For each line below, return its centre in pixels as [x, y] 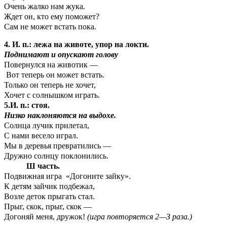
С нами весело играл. [41, 136]
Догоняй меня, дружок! [46, 217]
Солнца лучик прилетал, [47, 126]
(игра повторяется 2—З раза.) [140, 217]
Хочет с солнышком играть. [86, 95]
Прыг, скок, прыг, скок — [48, 207]
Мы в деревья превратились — [58, 146]
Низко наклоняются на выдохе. [60, 116]
